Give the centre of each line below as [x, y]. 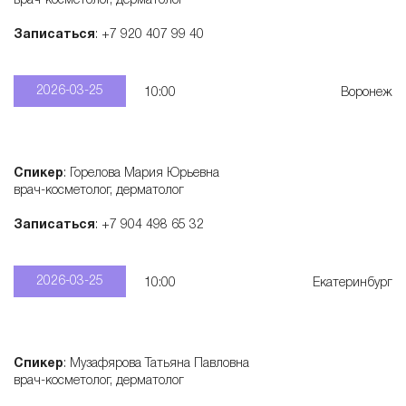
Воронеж [367, 93]
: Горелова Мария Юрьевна [143, 174]
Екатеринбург [353, 283]
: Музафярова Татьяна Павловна [156, 364]
